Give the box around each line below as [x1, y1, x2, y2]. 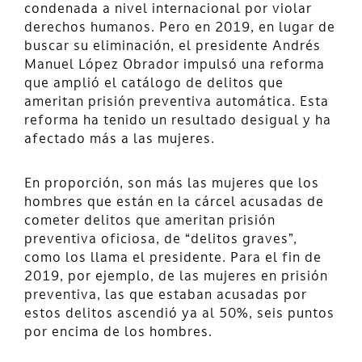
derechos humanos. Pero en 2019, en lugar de [24, 21, 335, 35]
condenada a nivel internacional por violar [24, 2, 312, 16]
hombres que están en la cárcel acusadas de [24, 196, 324, 209]
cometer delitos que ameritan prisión [24, 214, 276, 228]
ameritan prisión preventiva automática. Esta [24, 95, 329, 109]
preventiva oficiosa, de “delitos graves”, [24, 233, 297, 246]
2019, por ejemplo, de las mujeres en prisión [24, 270, 328, 284]
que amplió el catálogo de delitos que [24, 77, 284, 90]
